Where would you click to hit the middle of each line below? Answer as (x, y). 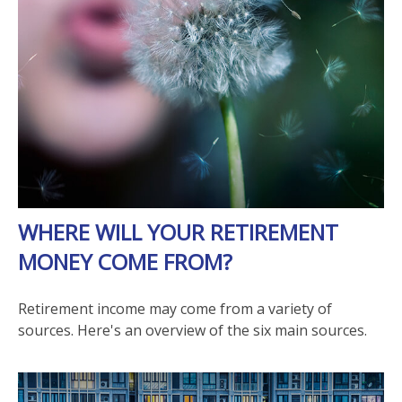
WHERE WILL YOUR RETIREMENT (178, 232)
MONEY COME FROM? (125, 261)
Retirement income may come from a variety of (175, 308)
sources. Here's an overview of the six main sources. (192, 330)
